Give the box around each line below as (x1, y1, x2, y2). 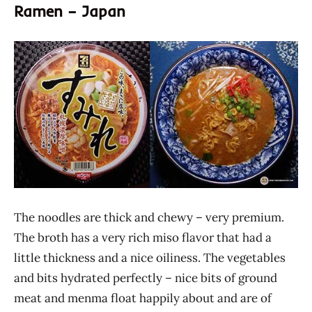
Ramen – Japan (14, 1, 125, 22)
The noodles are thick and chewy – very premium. (14, 209, 284, 225)
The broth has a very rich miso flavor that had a (14, 229, 272, 245)
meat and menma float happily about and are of (14, 290, 272, 306)
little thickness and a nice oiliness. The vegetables (14, 249, 286, 265)
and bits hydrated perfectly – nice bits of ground (14, 270, 277, 286)
